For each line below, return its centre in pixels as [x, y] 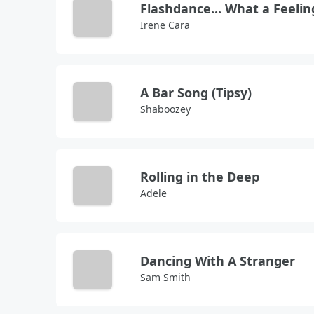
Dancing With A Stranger [218, 261]
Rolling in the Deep [200, 177]
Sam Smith [165, 277]
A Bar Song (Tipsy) [196, 93]
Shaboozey [165, 109]
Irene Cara [165, 25]
